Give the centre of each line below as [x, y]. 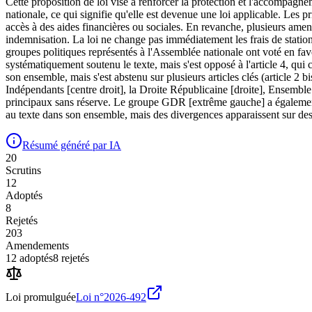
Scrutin [21, 170]
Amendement [35, 245]
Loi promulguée [41, 297]
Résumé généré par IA [72, 145]
